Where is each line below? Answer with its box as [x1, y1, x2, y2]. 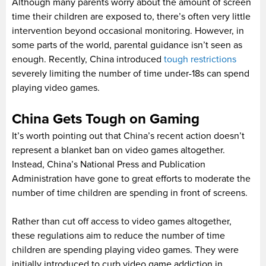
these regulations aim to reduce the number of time [12, 229, 225, 242]
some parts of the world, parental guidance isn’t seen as [12, 39, 242, 51]
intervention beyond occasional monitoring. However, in [12, 24, 244, 37]
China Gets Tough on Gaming [12, 110, 199, 128]
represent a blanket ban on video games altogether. [12, 144, 225, 156]
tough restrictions [164, 53, 236, 65]
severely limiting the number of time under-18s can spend [12, 67, 249, 80]
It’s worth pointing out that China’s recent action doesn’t [12, 129, 245, 142]
